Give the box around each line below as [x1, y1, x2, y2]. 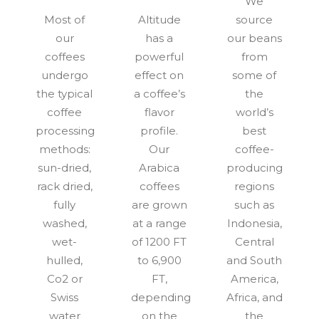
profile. [140, 123, 179, 137]
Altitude [137, 12, 181, 26]
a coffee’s [133, 86, 185, 100]
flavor [144, 105, 174, 119]
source [236, 12, 273, 26]
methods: [38, 142, 90, 156]
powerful [135, 49, 184, 63]
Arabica [139, 160, 180, 174]
